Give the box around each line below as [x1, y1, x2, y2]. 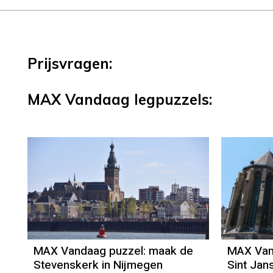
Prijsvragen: [27, 54, 112, 73]
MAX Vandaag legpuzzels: [27, 90, 212, 108]
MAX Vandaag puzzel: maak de [34, 243, 193, 260]
